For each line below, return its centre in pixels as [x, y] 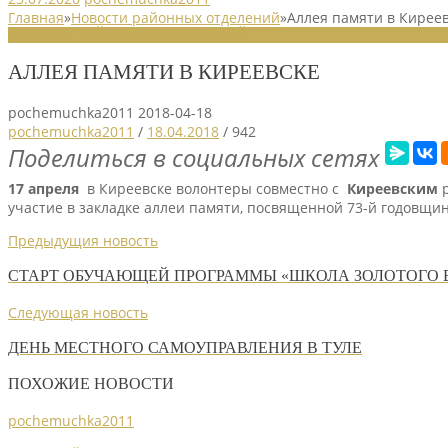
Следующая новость [78, 312]
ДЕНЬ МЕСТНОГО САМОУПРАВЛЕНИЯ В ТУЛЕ [185, 347]
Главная [36, 17]
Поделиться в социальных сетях [193, 157]
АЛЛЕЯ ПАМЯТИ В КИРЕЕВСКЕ [164, 72]
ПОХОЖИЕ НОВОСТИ [91, 384]
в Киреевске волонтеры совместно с [213, 188]
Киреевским [392, 188]
